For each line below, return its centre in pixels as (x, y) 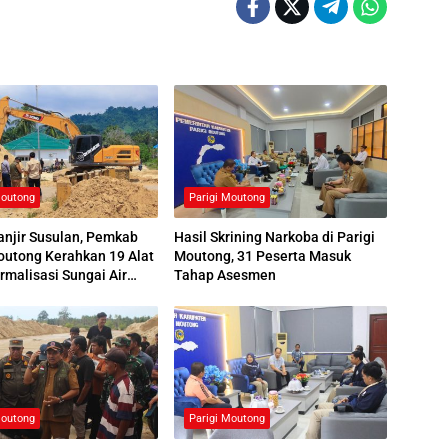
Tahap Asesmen (224, 275)
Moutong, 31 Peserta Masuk (262, 256)
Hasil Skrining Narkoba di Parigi (274, 237)
